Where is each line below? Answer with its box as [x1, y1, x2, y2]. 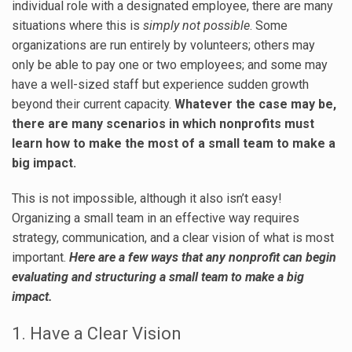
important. [12, 250, 69, 266]
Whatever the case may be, [174, 97, 336, 112]
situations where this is [12, 18, 143, 34]
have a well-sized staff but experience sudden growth [12, 77, 309, 93]
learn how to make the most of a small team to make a [12, 136, 335, 152]
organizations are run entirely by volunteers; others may [12, 38, 315, 53]
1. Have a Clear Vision [12, 324, 181, 344]
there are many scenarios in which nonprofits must [12, 116, 314, 132]
